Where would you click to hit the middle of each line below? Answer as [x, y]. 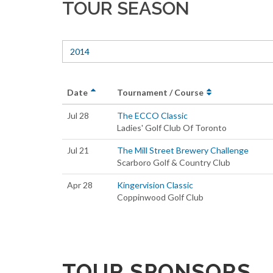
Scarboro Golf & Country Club [174, 162]
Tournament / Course [161, 92]
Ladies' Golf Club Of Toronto [172, 128]
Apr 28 [80, 185]
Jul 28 [78, 115]
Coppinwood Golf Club [160, 197]
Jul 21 [78, 150]
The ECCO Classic [152, 115]
